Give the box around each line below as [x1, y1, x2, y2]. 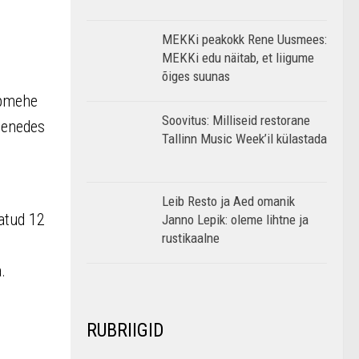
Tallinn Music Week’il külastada [162, 131, 327, 147]
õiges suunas [162, 68, 230, 84]
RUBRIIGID [87, 319, 164, 341]
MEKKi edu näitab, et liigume [162, 50, 314, 66]
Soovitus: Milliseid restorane [162, 112, 310, 128]
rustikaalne [162, 230, 220, 246]
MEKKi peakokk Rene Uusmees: [162, 31, 327, 47]
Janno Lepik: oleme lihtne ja [162, 212, 309, 228]
